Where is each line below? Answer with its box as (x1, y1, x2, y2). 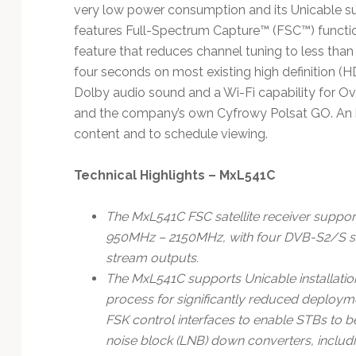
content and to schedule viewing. (73, 126, 268, 141)
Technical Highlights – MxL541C (73, 167, 275, 183)
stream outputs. (105, 250, 199, 265)
